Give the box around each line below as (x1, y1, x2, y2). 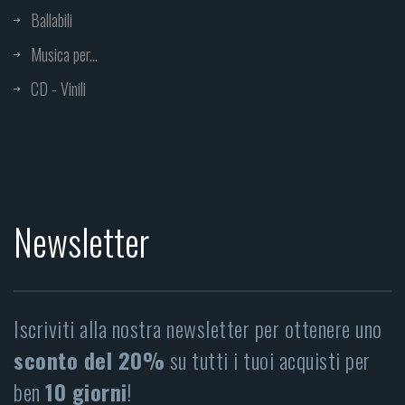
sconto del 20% (14, 344, 165, 377)
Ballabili (31, 8, 72, 33)
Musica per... (31, 42, 98, 67)
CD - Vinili (31, 77, 86, 101)
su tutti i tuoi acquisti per (165, 344, 371, 377)
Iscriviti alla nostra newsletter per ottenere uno (14, 312, 382, 345)
